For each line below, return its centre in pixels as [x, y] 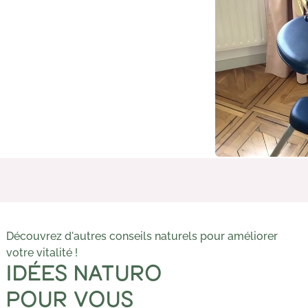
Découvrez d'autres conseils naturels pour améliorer [142, 236]
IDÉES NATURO [84, 274]
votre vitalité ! [42, 253]
